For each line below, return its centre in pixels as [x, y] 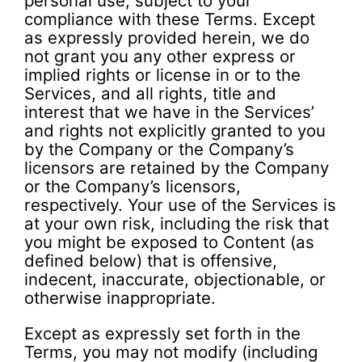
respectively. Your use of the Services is [180, 205]
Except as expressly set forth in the [162, 333]
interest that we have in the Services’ [169, 112]
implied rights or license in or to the [162, 75]
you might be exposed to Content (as [169, 242]
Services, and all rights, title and [150, 94]
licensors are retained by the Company [177, 168]
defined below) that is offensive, [151, 261]
